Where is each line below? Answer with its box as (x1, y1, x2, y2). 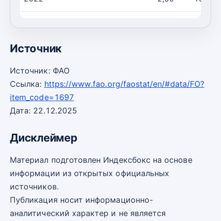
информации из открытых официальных (10, 168, 170, 179)
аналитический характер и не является (10, 208, 166, 219)
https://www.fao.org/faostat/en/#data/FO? (44, 79, 205, 89)
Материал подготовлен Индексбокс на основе (10, 155, 192, 165)
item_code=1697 (10, 92, 74, 102)
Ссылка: (10, 79, 44, 89)
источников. (10, 182, 59, 192)
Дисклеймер (10, 131, 77, 144)
